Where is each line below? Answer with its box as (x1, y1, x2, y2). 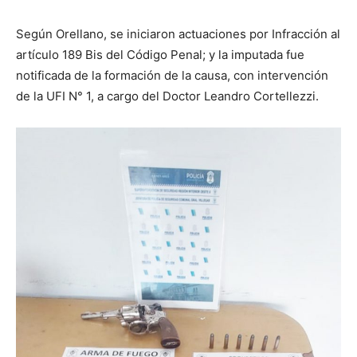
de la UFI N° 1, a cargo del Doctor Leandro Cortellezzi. (16, 88, 319, 104)
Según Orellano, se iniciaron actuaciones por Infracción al (16, 26, 340, 42)
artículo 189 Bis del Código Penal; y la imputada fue (16, 47, 304, 63)
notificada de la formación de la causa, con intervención (16, 68, 328, 84)
